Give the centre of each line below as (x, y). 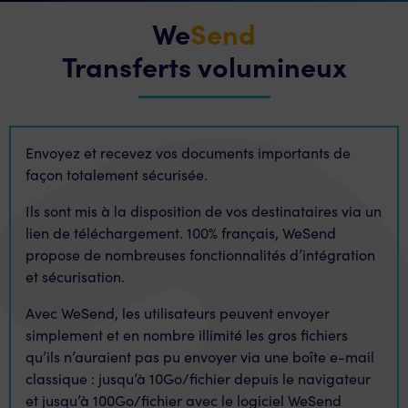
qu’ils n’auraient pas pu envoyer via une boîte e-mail (200, 357)
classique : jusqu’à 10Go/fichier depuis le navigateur (198, 378)
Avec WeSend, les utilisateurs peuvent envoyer (178, 313)
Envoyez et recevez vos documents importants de (188, 153)
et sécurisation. (75, 276)
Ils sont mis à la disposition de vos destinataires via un (204, 211)
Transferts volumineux (204, 66)
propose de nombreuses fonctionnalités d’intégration (200, 255)
